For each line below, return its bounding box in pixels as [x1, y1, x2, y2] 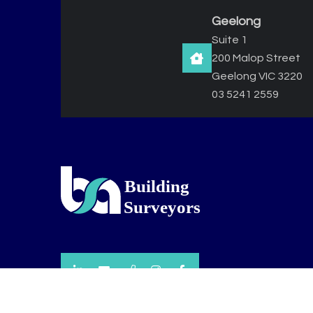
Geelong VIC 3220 [211, 71, 303, 82]
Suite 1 [211, 34, 247, 46]
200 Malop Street [211, 52, 300, 64]
